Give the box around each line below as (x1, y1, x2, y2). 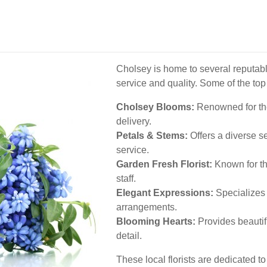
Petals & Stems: (116, 131, 188, 141)
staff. (116, 173, 136, 184)
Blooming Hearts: (116, 216, 195, 226)
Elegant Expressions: (116, 188, 213, 198)
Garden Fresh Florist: (116, 159, 212, 169)
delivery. (116, 116, 151, 126)
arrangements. (116, 202, 177, 212)
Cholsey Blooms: (116, 102, 194, 112)
